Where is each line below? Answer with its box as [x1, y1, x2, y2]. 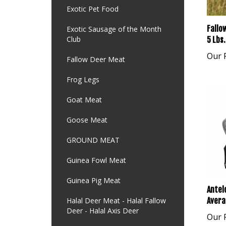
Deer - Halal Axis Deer [67, 206, 139, 215]
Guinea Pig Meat [67, 176, 121, 185]
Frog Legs [67, 75, 99, 84]
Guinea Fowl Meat [67, 155, 126, 165]
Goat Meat [67, 95, 102, 104]
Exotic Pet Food [67, 4, 119, 14]
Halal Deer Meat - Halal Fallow [67, 196, 166, 205]
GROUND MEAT [67, 135, 120, 145]
